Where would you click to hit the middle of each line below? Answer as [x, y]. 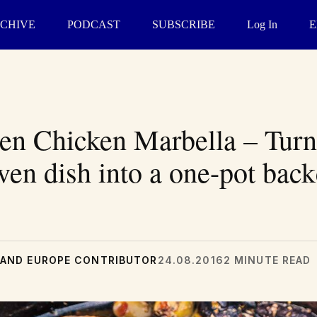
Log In [262, 24]
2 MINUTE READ [267, 260]
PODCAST [93, 24]
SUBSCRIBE [183, 24]
